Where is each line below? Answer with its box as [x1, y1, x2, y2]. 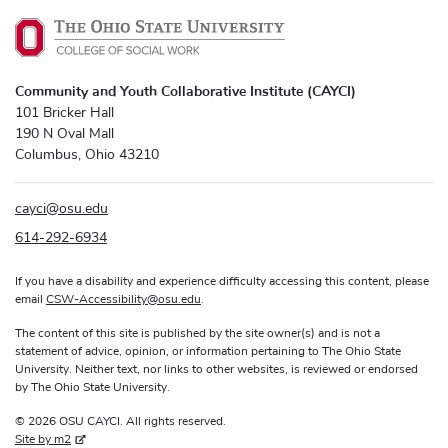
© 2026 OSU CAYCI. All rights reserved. [15, 415, 226, 428]
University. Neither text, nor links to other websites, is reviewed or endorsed [15, 363, 418, 376]
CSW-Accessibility [46, 293, 147, 306]
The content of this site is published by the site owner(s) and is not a [15, 327, 380, 340]
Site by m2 [15, 433, 71, 446]
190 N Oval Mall [15, 126, 114, 141]
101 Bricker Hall [15, 105, 114, 120]
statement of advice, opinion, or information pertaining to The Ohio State [15, 345, 401, 358]
